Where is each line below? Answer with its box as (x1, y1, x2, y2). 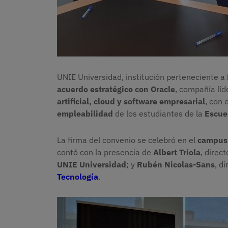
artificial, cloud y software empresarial (57, 96, 205, 107)
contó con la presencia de (57, 147, 153, 158)
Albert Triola (153, 147, 201, 158)
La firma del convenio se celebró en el (57, 135, 197, 146)
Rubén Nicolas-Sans (137, 159, 215, 170)
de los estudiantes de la (113, 108, 205, 119)
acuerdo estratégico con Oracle (57, 84, 175, 95)
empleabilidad (57, 108, 113, 119)
